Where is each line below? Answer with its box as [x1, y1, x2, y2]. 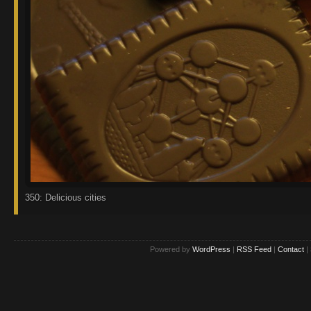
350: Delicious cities [25, 192, 106, 203]
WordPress [192, 245, 230, 254]
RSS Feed [237, 245, 271, 254]
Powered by [150, 245, 192, 254]
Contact [278, 245, 304, 254]
